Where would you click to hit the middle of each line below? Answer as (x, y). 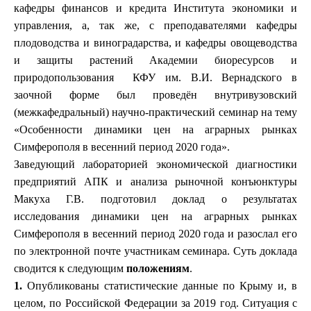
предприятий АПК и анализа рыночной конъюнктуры (155, 182)
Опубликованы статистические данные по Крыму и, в (160, 286)
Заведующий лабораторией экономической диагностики (155, 164)
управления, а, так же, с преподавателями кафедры (155, 25)
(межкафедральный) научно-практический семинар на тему (155, 112)
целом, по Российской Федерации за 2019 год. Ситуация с (155, 303)
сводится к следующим (70, 268)
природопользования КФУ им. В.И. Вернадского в (155, 77)
